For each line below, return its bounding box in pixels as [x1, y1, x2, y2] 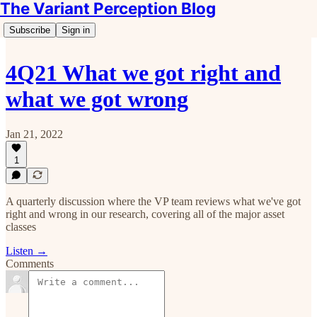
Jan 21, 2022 [6, 127, 63, 140]
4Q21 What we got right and [6, 60, 281, 86]
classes [6, 221, 36, 233]
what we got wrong [6, 86, 188, 113]
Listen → [6, 245, 47, 257]
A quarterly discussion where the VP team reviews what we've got [6, 195, 301, 207]
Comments [6, 258, 54, 270]
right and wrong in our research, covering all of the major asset [6, 208, 284, 220]
